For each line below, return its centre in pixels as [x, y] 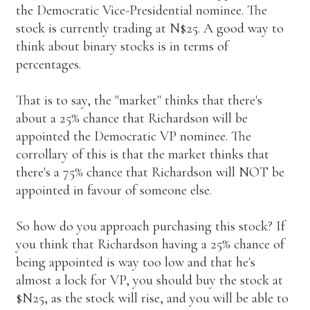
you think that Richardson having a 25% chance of [150, 244]
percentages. [50, 64]
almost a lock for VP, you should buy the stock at [149, 280]
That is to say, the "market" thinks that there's [139, 100]
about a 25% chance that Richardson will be [131, 118]
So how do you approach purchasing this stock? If [150, 226]
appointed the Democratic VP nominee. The [133, 136]
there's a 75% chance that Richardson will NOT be [150, 172]
